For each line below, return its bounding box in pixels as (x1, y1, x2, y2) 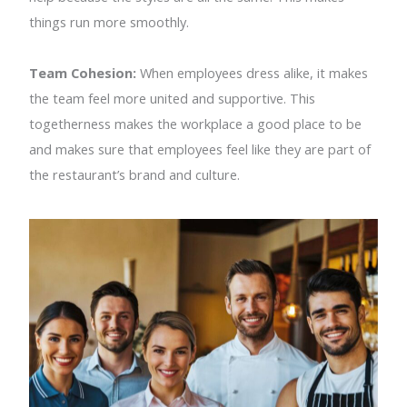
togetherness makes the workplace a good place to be (29, 114, 362, 133)
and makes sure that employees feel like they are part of (29, 139, 372, 158)
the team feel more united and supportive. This (29, 88, 316, 107)
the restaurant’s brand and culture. (29, 164, 241, 184)
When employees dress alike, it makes (136, 63, 369, 82)
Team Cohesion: (29, 63, 137, 82)
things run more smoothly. (29, 12, 190, 31)
